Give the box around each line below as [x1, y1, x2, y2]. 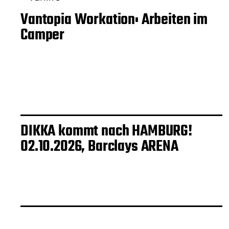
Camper [20, 24, 65, 48]
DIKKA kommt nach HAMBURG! [20, 120, 192, 144]
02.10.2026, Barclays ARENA [20, 135, 178, 159]
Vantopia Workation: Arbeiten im [20, 8, 208, 32]
